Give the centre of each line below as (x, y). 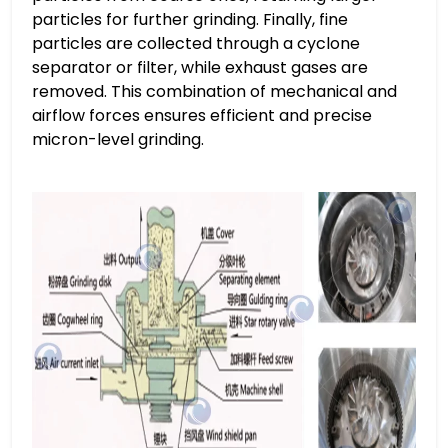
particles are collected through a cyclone (196, 43)
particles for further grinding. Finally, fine (190, 19)
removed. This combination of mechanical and (214, 91)
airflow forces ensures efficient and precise (202, 115)
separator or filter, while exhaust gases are (200, 67)
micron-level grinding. (118, 139)
